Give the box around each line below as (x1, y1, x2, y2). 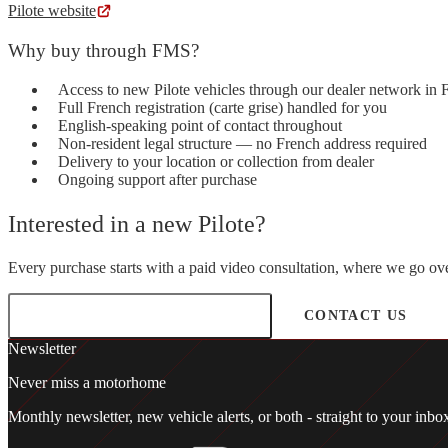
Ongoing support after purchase (58, 170, 257, 188)
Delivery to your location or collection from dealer (58, 152, 374, 170)
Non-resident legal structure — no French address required (58, 134, 427, 152)
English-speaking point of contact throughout (58, 116, 342, 134)
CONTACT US (303, 307, 408, 324)
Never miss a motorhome (8, 374, 166, 392)
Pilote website (8, 2, 96, 20)
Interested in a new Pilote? (8, 210, 266, 237)
